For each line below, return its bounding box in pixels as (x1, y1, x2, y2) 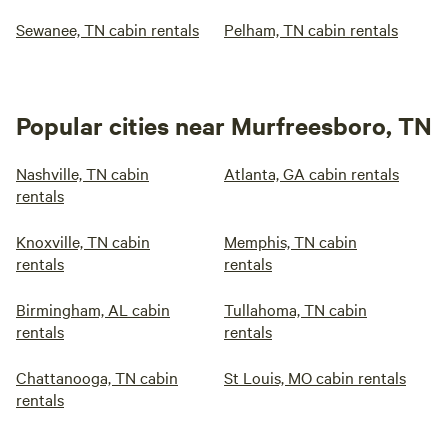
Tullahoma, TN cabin (224, 298, 367, 320)
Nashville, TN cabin (16, 162, 149, 184)
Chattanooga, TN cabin (16, 366, 178, 388)
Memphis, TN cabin (224, 230, 357, 252)
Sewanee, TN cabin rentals (16, 18, 199, 40)
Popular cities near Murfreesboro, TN (16, 109, 432, 141)
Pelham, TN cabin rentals (224, 18, 398, 40)
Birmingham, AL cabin (16, 298, 170, 320)
